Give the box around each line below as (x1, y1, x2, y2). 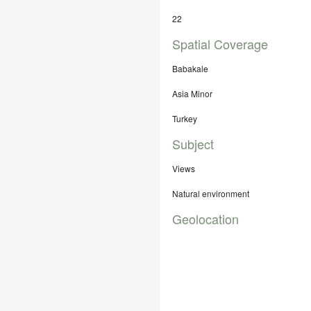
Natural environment (172, 187, 249, 199)
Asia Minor (172, 87, 212, 99)
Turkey (172, 112, 197, 124)
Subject (172, 135, 214, 153)
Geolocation (172, 210, 239, 228)
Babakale (172, 62, 208, 74)
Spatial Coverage (172, 35, 268, 53)
